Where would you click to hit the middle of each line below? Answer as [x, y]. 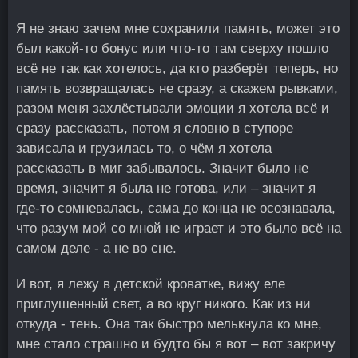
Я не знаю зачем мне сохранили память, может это [178, 28]
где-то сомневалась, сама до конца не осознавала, [176, 208]
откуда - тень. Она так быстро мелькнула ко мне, [169, 324]
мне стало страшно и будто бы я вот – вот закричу [176, 344]
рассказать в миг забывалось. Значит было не [162, 168]
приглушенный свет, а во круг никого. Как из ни [163, 304]
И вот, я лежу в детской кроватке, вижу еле [151, 284]
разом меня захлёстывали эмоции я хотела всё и [173, 108]
